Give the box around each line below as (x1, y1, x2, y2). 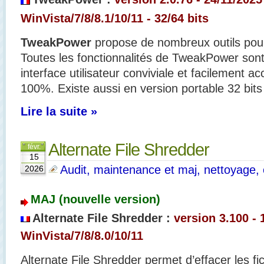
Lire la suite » (21, 104, 97, 118)
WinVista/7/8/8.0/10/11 (21, 229, 143, 243)
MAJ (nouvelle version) (31, 192, 160, 206)
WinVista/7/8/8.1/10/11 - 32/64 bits (21, 11, 209, 25)
